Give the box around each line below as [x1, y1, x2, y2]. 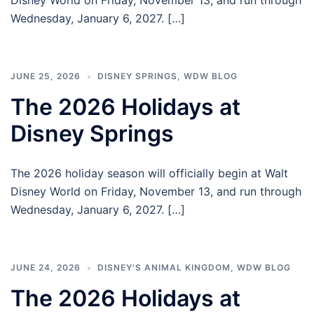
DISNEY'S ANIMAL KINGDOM [97, 262, 231, 273]
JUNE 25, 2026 [11, 71, 81, 82]
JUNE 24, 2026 [11, 262, 81, 273]
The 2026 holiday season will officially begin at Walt [11, 166, 288, 181]
